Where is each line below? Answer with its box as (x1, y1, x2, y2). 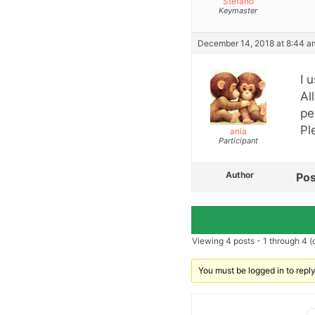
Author (226, 169, 254, 181)
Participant (218, 136, 258, 146)
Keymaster (219, 6, 257, 16)
